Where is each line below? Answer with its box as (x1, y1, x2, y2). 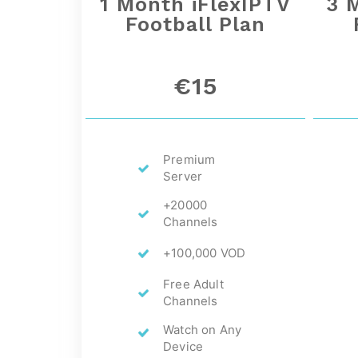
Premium (163, 151, 216, 167)
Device (163, 338, 204, 354)
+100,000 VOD (163, 245, 246, 261)
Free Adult (163, 276, 224, 292)
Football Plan (125, 12, 265, 36)
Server (163, 168, 203, 184)
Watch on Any (163, 321, 242, 337)
